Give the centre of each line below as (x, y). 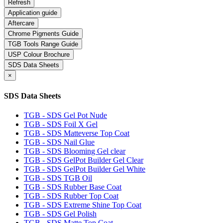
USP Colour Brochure (39, 55)
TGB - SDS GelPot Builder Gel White (85, 169)
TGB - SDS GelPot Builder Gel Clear (84, 160)
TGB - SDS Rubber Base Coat (73, 187)
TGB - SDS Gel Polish (60, 214)
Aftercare (21, 23)
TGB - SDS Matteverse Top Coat (77, 133)
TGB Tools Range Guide (43, 44)
